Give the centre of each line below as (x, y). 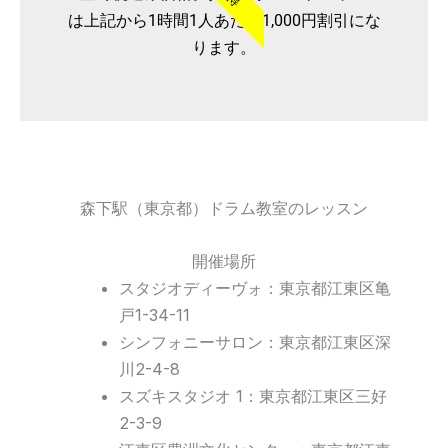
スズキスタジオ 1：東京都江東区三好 (253, 396)
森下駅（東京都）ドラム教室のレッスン (224, 208)
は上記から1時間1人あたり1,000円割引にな (224, 20)
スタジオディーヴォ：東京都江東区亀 (255, 288)
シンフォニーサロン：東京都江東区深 (255, 342)
